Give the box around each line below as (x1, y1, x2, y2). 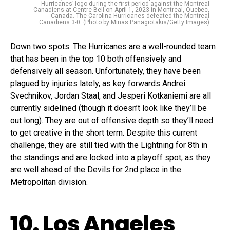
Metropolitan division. (10, 177, 90, 187)
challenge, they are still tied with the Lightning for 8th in (10, 140, 207, 150)
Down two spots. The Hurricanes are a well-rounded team (10, 41, 216, 51)
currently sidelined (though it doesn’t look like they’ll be (10, 103, 207, 113)
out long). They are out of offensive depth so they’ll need (10, 115, 213, 125)
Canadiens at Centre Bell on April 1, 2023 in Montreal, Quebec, (33, 6, 209, 13)
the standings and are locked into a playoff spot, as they (10, 152, 211, 162)
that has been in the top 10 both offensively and (10, 53, 181, 64)
